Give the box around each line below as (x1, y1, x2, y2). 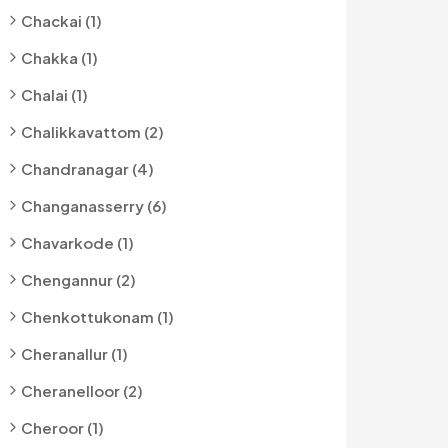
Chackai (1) (21, 11, 102, 30)
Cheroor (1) (21, 418, 104, 437)
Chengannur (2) (21, 270, 136, 289)
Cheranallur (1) (21, 344, 128, 363)
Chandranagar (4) (21, 159, 154, 178)
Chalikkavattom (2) (21, 122, 164, 141)
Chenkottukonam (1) (21, 307, 174, 326)
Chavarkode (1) (21, 233, 134, 252)
